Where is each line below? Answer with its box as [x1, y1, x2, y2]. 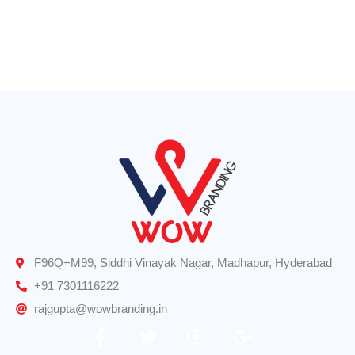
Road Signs [36, 61, 94, 74]
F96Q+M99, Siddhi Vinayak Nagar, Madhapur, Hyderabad [33, 256, 332, 269]
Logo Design [36, 21, 99, 34]
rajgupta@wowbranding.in [33, 302, 167, 315]
